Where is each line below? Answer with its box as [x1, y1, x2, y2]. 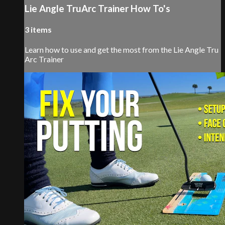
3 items [25, 25, 52, 35]
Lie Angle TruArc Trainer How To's [25, 3, 170, 14]
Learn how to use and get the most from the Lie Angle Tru [25, 45, 218, 55]
